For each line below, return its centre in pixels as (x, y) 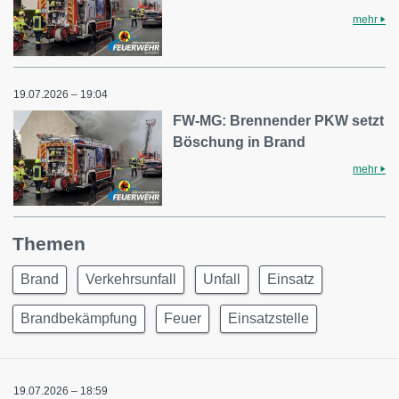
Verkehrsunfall (131, 280)
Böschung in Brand (240, 142)
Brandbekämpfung (79, 319)
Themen (49, 244)
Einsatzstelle (269, 319)
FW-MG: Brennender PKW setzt (279, 120)
